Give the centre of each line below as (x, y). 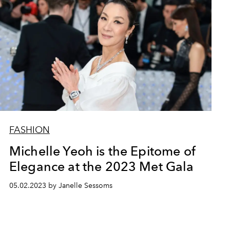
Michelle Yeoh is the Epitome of (102, 151)
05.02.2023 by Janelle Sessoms (61, 186)
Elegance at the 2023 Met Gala (101, 166)
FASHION (29, 130)
